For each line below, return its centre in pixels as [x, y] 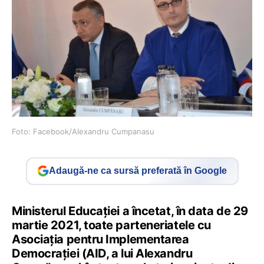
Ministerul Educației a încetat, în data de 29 [130, 211]
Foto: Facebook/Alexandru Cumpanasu [83, 131]
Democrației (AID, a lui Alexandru [102, 253]
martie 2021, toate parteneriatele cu [111, 225]
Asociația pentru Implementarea [100, 239]
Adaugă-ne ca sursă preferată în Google [138, 171]
